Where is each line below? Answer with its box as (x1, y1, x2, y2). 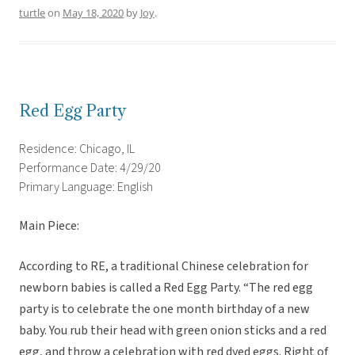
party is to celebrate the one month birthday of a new (19, 300, 310, 319)
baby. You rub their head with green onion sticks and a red (19, 322, 326, 340)
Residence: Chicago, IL (19, 140, 135, 158)
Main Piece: (19, 217, 79, 235)
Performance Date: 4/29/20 (19, 159, 161, 177)
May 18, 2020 (63, 6, 124, 21)
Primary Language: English (19, 178, 153, 197)
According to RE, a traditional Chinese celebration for (19, 258, 308, 276)
